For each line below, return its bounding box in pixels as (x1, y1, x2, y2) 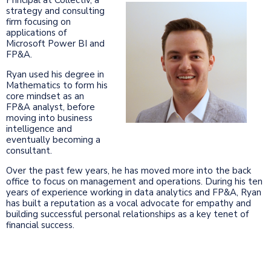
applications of (6, 26, 67, 39)
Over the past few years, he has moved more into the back (6, 164, 251, 177)
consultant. (6, 144, 52, 157)
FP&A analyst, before (6, 100, 95, 113)
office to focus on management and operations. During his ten (6, 175, 263, 188)
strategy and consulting (6, 4, 105, 17)
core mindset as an (6, 90, 84, 102)
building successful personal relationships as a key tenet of (6, 207, 249, 220)
